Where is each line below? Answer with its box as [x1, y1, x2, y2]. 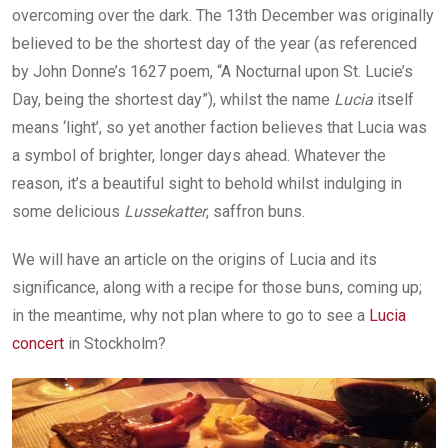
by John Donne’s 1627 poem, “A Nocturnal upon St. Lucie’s [12, 61, 413, 81]
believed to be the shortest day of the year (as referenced [12, 33, 417, 53]
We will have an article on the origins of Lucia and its [12, 249, 377, 269]
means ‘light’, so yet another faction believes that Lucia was [12, 117, 427, 137]
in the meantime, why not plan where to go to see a [12, 305, 369, 325]
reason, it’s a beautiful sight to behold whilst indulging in [12, 173, 402, 193]
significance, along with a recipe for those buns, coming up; [12, 277, 422, 297]
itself [373, 89, 414, 109]
